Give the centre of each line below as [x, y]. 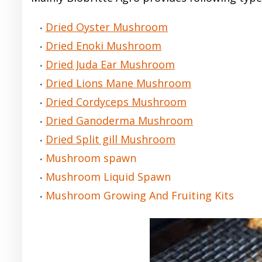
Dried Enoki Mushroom [104, 46]
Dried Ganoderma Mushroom [119, 120]
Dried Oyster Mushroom [107, 27]
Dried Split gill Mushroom [111, 139]
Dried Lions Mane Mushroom [118, 83]
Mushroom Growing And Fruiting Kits [140, 195]
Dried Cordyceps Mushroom [116, 102]
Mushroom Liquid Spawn [108, 177]
